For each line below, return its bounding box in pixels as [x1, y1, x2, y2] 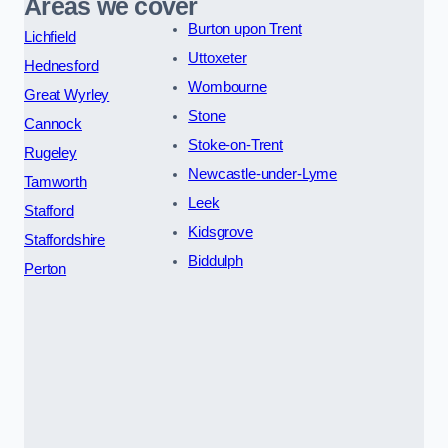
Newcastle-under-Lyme [188, 165, 338, 182]
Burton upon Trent [188, 20, 302, 37]
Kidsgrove [188, 223, 253, 240]
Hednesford [24, 57, 99, 74]
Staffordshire [24, 231, 106, 248]
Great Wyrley [24, 86, 110, 103]
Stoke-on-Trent [188, 136, 284, 153]
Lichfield [24, 28, 76, 45]
